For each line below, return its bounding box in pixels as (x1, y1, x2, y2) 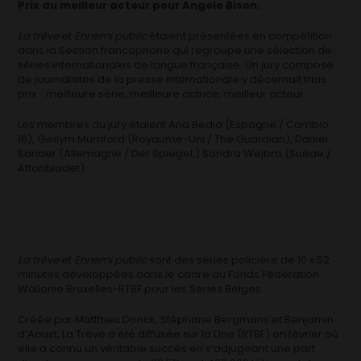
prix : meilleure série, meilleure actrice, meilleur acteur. (18, 85, 307, 102)
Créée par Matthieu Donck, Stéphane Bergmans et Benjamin (18, 311, 334, 327)
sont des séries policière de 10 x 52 (147, 251, 330, 268)
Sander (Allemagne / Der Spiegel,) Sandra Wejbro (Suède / (18, 145, 332, 161)
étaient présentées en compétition (147, 27, 333, 44)
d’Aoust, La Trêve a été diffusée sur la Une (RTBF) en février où (18, 326, 339, 342)
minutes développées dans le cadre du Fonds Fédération (18, 266, 320, 282)
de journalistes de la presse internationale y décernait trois (18, 71, 327, 87)
